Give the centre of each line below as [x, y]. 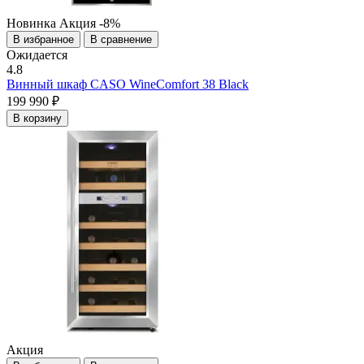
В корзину [37, 119]
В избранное [43, 40]
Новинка [31, 24]
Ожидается [37, 55]
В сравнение [121, 40]
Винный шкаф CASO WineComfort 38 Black [128, 84]
